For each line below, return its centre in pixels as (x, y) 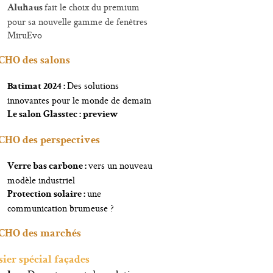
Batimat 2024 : (37, 87)
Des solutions (93, 86)
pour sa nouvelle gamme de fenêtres (78, 22)
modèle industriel (41, 180)
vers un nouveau (121, 165)
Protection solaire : (48, 195)
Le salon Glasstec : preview (63, 115)
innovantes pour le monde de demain (80, 100)
